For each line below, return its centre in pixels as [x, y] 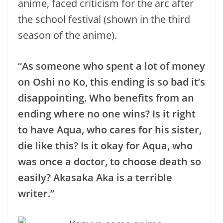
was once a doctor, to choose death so [110, 161]
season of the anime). [67, 35]
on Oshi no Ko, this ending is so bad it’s [111, 82]
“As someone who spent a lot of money [111, 66]
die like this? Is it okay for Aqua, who [105, 145]
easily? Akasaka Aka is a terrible [95, 177]
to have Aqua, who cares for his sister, [110, 129]
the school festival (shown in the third [104, 19]
